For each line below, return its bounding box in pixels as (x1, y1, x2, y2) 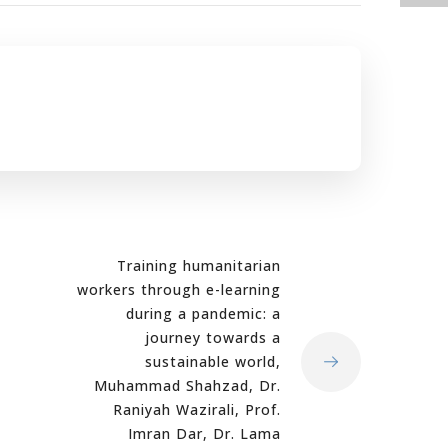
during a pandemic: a (126, 304, 281, 323)
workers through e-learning (77, 280, 281, 299)
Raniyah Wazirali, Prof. (113, 400, 281, 419)
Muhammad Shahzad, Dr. (94, 376, 281, 395)
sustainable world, (145, 352, 281, 371)
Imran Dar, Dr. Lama (128, 424, 281, 443)
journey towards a (145, 328, 281, 347)
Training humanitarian (117, 256, 281, 275)
